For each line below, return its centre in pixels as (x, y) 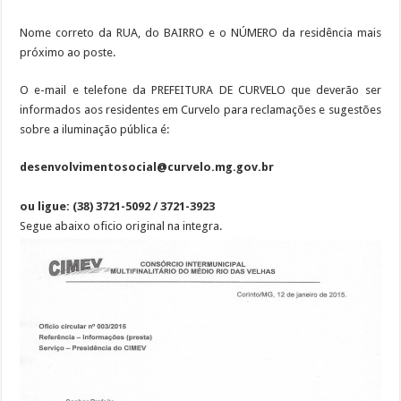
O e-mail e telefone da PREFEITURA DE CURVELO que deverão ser (200, 90)
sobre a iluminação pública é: (95, 129)
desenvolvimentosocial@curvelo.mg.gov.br (147, 166)
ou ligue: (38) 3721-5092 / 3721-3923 (118, 206)
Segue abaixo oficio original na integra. (121, 226)
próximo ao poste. (68, 52)
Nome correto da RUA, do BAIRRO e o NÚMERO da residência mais (200, 32)
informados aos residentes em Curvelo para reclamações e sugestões (200, 109)
